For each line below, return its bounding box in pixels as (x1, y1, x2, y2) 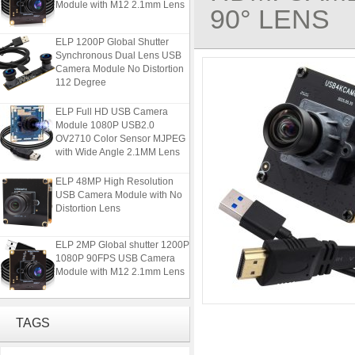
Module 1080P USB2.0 (55, 113, 155, 124)
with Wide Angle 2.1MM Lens (55, 140, 180, 151)
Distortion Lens (55, 197, 120, 208)
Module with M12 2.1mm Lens (55, 260, 185, 271)
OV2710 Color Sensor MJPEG (55, 127, 185, 138)
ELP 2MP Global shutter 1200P (55, 233, 189, 244)
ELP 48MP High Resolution (55, 170, 174, 181)
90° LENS (210, 4, 330, 34)
